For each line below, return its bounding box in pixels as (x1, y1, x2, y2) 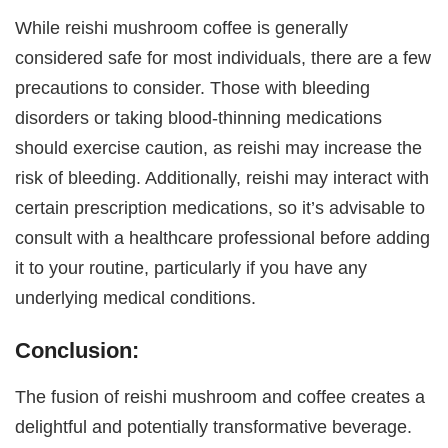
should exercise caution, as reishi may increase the (15, 137, 423, 159)
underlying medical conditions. (15, 287, 257, 309)
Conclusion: (15, 338, 140, 364)
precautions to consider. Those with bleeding (15, 77, 371, 99)
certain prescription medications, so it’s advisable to (15, 197, 426, 219)
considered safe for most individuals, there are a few (15, 47, 432, 69)
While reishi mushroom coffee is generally (15, 17, 349, 39)
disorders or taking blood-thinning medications (15, 107, 383, 129)
